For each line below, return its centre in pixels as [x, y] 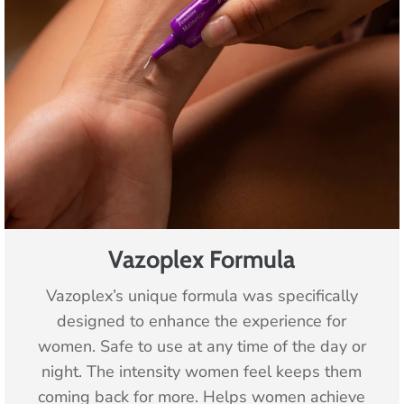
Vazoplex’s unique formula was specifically [202, 295]
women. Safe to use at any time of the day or [202, 346]
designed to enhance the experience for [202, 321]
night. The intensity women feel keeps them [202, 371]
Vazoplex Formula [202, 259]
